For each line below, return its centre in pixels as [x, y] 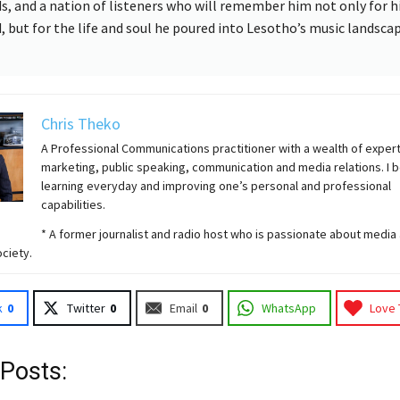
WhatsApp [288, 308]
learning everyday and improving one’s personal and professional [216, 185]
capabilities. [73, 204]
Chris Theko [80, 123]
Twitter [86, 308]
